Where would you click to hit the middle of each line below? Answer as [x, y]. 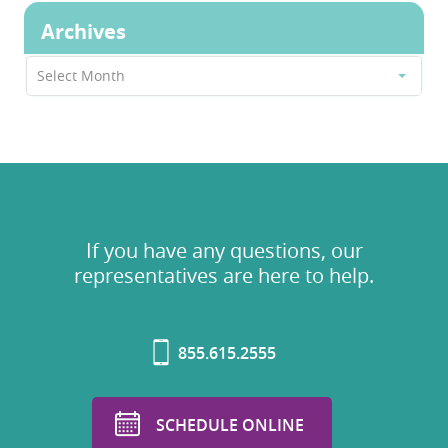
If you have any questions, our [224, 251]
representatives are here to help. [224, 276]
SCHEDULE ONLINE [230, 425]
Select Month [81, 76]
